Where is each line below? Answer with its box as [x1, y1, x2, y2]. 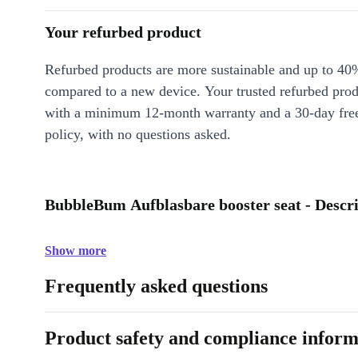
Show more [45, 244, 106, 257]
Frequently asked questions [45, 276, 268, 296]
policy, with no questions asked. [45, 126, 231, 142]
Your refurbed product [45, 23, 201, 41]
